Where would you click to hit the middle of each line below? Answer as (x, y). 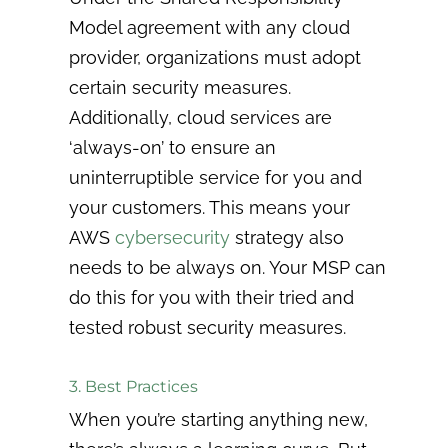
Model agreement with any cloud (210, 27)
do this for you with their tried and (212, 297)
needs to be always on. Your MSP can (228, 267)
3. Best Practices (134, 386)
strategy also (287, 237)
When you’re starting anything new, (219, 419)
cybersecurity (173, 237)
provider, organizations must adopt (215, 57)
